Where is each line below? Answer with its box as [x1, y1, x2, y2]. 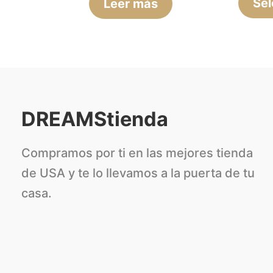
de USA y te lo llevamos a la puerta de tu [21, 165, 255, 180]
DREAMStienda [21, 107, 168, 131]
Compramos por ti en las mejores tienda [21, 145, 253, 160]
